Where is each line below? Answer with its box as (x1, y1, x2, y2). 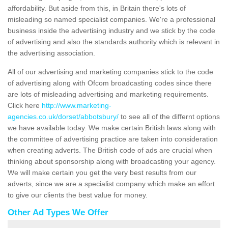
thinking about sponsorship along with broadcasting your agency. (8, 157, 216, 166)
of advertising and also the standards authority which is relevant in (8, 38, 220, 46)
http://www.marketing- (42, 101, 111, 110)
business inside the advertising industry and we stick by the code (8, 26, 215, 35)
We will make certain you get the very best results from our (8, 168, 196, 177)
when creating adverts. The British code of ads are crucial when (8, 146, 212, 155)
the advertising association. (8, 49, 95, 58)
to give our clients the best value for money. (8, 191, 148, 199)
